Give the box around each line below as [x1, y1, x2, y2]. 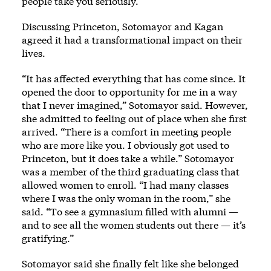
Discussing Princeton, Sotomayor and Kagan [22, 19, 223, 33]
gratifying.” [22, 231, 74, 244]
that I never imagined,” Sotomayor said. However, [22, 98, 248, 111]
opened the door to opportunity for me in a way [22, 85, 237, 98]
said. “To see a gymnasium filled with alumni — [22, 204, 238, 218]
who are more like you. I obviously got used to [22, 138, 229, 151]
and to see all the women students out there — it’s [22, 218, 246, 231]
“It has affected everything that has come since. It [22, 71, 246, 85]
